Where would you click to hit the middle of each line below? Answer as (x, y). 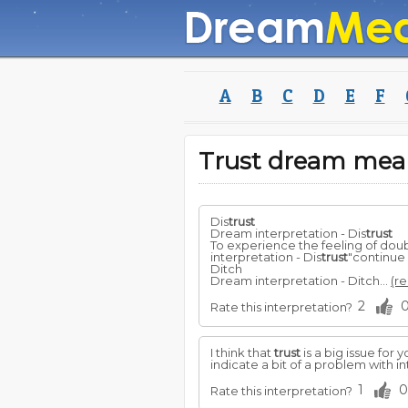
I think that (242, 352)
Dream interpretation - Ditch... (301, 280)
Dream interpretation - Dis (288, 233)
